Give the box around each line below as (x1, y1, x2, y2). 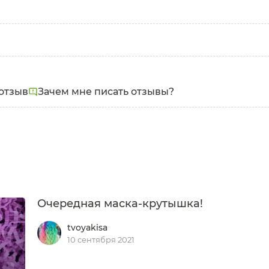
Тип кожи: (20, 46, 71, 58)
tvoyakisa (67, 222, 108, 233)
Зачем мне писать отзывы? (38, 86, 174, 97)
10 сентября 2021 (67, 234, 135, 244)
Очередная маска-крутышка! (37, 197, 204, 210)
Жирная (20, 59, 61, 70)
